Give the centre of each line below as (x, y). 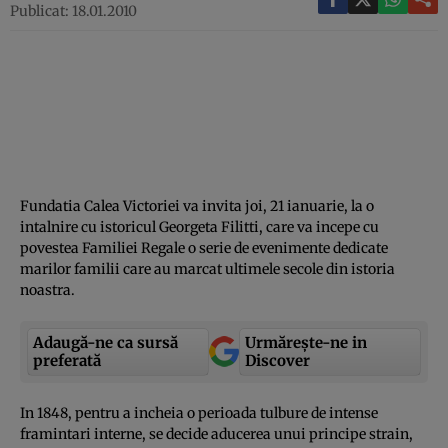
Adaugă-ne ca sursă (105, 342)
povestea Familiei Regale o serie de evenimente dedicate (204, 247)
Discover (277, 360)
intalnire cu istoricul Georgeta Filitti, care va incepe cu (199, 226)
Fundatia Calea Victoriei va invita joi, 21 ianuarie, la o (197, 205)
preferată (67, 360)
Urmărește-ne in (306, 342)
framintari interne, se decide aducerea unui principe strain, (216, 433)
